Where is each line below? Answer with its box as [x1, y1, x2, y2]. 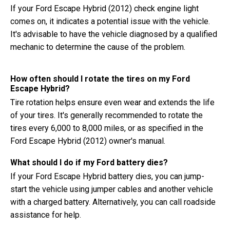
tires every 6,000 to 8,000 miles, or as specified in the [10, 123, 203, 133]
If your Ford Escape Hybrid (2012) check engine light [10, 4, 199, 13]
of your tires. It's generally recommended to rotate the [10, 110, 203, 120]
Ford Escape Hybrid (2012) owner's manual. [10, 136, 165, 146]
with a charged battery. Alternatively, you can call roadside [10, 197, 216, 207]
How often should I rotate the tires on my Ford [10, 74, 190, 84]
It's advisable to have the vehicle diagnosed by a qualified [10, 29, 217, 39]
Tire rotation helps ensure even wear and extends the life [10, 98, 215, 107]
